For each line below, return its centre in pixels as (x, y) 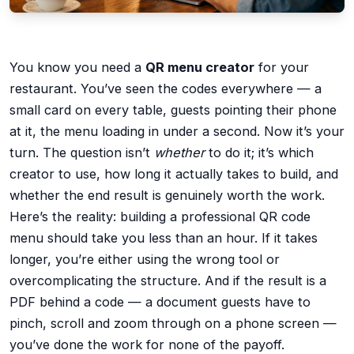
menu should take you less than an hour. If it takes (164, 237)
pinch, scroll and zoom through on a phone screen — (173, 323)
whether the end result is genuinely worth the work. (167, 195)
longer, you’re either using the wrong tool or (145, 259)
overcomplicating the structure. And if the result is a (168, 280)
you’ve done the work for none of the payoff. (147, 344)
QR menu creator (200, 67)
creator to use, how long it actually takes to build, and (174, 173)
